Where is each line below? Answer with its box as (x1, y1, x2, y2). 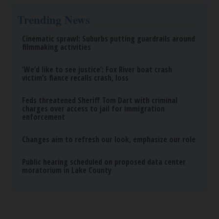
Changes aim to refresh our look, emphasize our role (22, 134, 196, 145)
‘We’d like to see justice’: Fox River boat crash (22, 64, 172, 75)
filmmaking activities (22, 42, 91, 52)
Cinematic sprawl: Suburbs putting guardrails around (22, 33, 195, 44)
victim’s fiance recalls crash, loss (22, 72, 129, 83)
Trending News (17, 11, 90, 28)
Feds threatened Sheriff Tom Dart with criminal (22, 95, 177, 106)
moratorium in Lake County (22, 165, 111, 175)
